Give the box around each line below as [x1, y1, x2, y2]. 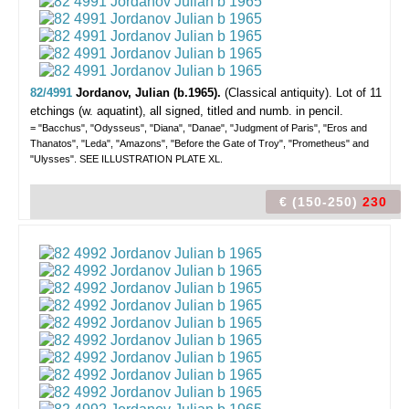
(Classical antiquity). [225, 86, 332, 100]
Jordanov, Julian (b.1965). [76, 86, 225, 100]
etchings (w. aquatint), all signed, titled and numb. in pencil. [30, 104, 343, 118]
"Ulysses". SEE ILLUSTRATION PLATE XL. [30, 153, 223, 164]
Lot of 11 [336, 86, 382, 100]
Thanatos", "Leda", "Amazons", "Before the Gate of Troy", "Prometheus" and [30, 138, 369, 149]
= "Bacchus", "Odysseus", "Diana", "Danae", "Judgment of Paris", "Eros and [30, 122, 367, 133]
